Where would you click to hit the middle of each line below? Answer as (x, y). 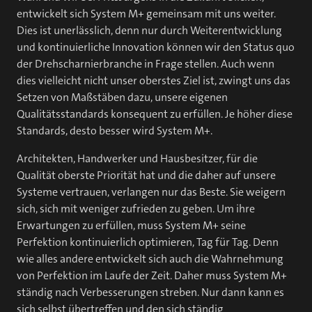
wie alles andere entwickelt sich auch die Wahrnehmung (150, 259)
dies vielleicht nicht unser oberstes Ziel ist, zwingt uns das (154, 80)
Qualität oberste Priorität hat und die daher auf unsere (146, 175)
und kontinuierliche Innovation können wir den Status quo (156, 47)
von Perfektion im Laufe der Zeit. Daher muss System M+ (152, 275)
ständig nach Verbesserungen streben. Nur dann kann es (150, 292)
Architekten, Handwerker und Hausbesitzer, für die (137, 158)
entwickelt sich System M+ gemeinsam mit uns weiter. (146, 14)
